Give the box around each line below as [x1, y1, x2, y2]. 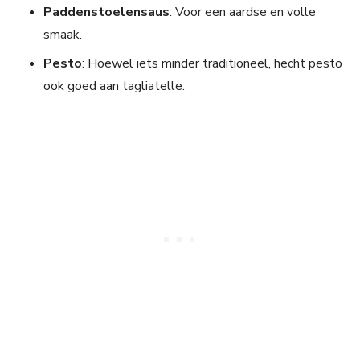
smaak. [43, 26, 82, 44]
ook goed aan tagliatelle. [43, 77, 185, 96]
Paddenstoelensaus [43, 3, 170, 22]
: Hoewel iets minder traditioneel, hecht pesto [82, 55, 342, 73]
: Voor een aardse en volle [170, 3, 316, 22]
